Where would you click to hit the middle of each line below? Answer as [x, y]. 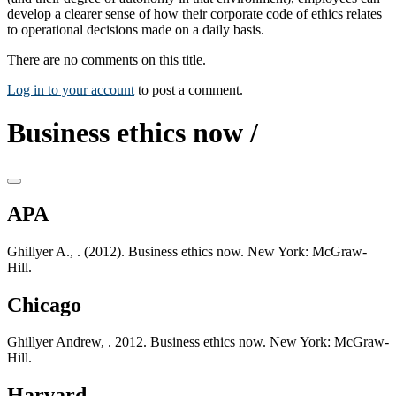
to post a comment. [189, 89]
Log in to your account [71, 89]
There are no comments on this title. [107, 59]
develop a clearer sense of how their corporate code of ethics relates [194, 13]
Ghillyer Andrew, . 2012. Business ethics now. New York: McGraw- [198, 342]
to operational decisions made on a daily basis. [136, 29]
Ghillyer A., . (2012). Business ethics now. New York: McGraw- [187, 251]
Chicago [44, 305]
